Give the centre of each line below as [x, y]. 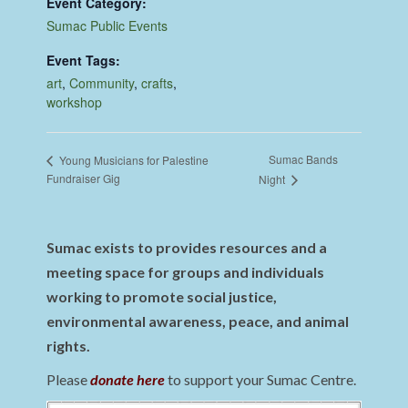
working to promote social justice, [162, 297]
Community [102, 83]
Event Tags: [84, 61]
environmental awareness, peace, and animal [198, 321]
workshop [75, 102]
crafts [158, 83]
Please [69, 380]
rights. [69, 346]
